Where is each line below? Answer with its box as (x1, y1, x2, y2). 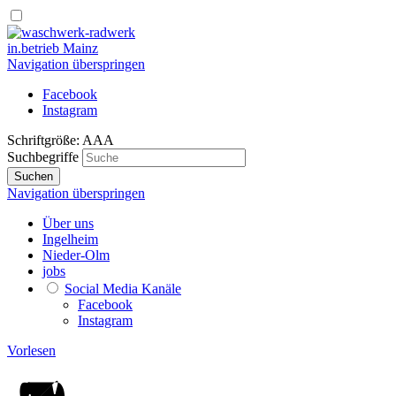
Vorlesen (7, 343, 56, 358)
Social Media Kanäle (65, 281, 181, 296)
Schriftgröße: (7, 133, 82, 148)
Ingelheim (42, 232, 98, 247)
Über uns (42, 216, 94, 231)
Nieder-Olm (42, 247, 110, 263)
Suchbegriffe (7, 149, 79, 164)
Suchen (14, 170, 53, 183)
